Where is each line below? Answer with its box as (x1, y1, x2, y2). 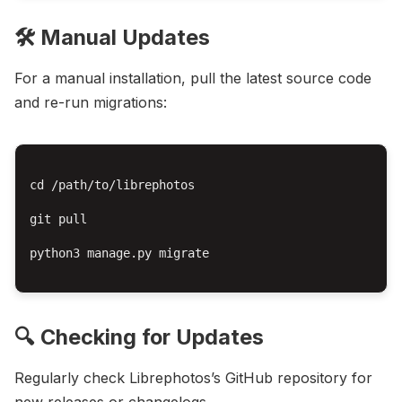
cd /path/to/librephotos (30, 177, 195, 192)
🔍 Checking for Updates (14, 323, 264, 350)
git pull (30, 211, 87, 226)
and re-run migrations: (14, 92, 167, 111)
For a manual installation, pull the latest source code (14, 68, 371, 87)
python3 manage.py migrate (30, 245, 209, 260)
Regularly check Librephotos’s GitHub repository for (14, 369, 372, 388)
